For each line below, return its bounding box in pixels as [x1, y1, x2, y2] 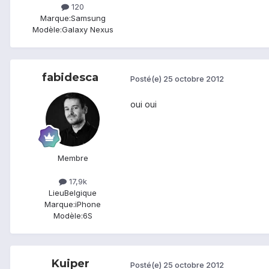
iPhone [75, 199, 101, 210]
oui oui [130, 99, 157, 110]
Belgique [64, 188, 97, 198]
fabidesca [42, 71, 98, 85]
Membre [57, 153, 88, 163]
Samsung [70, 13, 106, 23]
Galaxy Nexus [61, 25, 113, 35]
